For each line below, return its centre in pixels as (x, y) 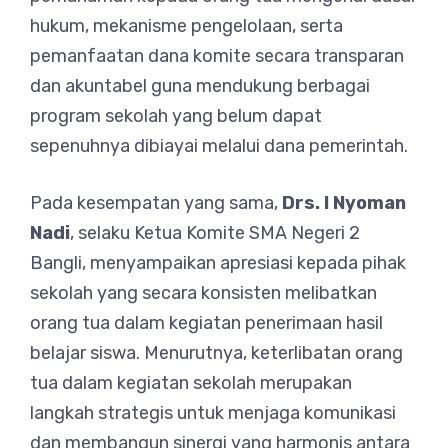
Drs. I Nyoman (344, 203)
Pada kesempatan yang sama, (156, 203)
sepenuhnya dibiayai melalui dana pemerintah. (219, 146)
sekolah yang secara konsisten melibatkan (203, 293)
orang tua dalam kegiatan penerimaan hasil (206, 323)
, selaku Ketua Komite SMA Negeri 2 (215, 233)
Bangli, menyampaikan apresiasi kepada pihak (218, 263)
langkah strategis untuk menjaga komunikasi (213, 413)
